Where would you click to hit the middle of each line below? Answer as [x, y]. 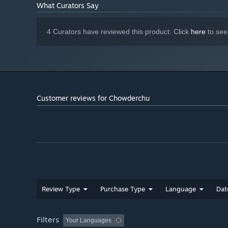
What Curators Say [68, 6]
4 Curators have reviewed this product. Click [119, 32]
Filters [48, 220]
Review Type [61, 189]
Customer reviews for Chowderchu [93, 98]
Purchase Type [123, 189]
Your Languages [89, 221]
